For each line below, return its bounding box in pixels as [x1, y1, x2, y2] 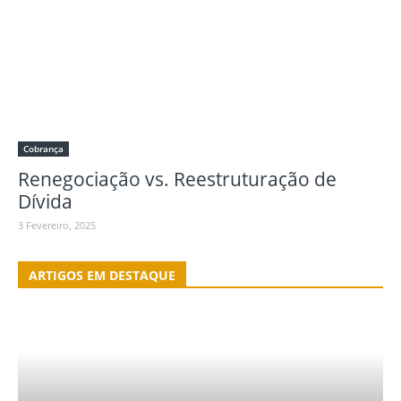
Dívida [18, 189, 73, 215]
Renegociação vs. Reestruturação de [18, 166, 337, 192]
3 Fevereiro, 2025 [18, 218, 96, 233]
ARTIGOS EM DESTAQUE [29, 267, 175, 285]
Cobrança [23, 142, 64, 156]
